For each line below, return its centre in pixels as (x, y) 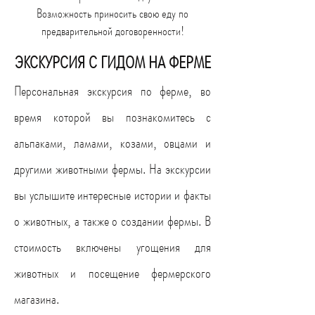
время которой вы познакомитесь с (112, 117)
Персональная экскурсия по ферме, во (112, 91)
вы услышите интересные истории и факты (112, 195)
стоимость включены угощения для (112, 247)
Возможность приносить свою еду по (112, 13)
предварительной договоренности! (112, 31)
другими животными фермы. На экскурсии (112, 169)
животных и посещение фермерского (112, 273)
